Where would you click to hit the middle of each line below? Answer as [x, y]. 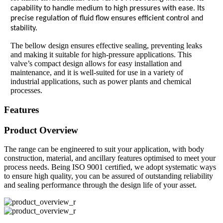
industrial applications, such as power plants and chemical [101, 82]
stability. [24, 29]
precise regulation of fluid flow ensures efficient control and [107, 19]
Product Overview [41, 130]
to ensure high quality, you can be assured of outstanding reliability [109, 176]
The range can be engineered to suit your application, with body [104, 149]
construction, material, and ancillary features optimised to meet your [110, 158]
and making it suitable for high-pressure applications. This [101, 55]
